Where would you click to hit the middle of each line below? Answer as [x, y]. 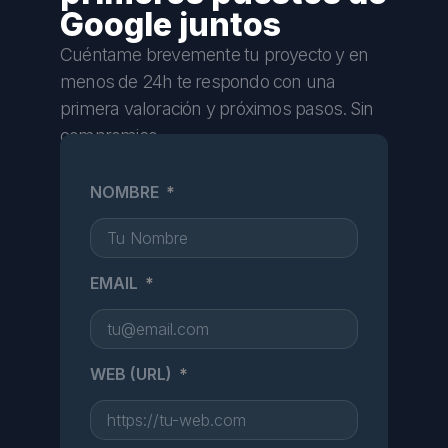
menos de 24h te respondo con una [198, 81]
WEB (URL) [133, 373]
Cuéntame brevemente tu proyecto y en [214, 54]
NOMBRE [126, 191]
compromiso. [111, 135]
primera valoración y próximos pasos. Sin [217, 108]
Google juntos [170, 24]
